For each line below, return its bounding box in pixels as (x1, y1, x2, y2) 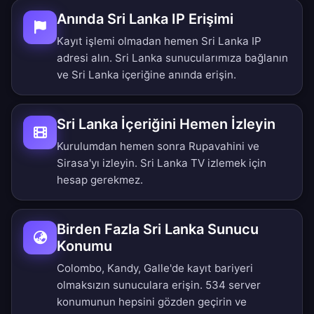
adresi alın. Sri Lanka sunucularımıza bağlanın (57, 51, 288, 65)
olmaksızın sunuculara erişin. (57, 278, 205, 292)
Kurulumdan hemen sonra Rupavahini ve (57, 139, 259, 153)
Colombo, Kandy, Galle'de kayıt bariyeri (57, 261, 253, 275)
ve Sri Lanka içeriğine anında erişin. (57, 68, 236, 82)
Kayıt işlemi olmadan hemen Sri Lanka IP (57, 34, 261, 48)
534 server (205, 278, 261, 292)
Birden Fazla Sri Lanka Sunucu (57, 221, 259, 238)
